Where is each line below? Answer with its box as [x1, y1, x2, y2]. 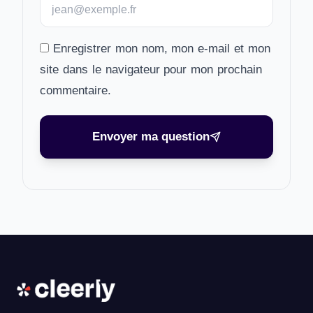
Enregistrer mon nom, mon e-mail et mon [52, 42, 270, 55]
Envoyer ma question [92, 130, 210, 143]
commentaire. [40, 84, 111, 97]
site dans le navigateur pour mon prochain [40, 63, 263, 76]
